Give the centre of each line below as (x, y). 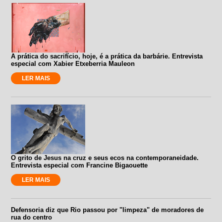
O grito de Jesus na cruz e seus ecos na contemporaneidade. (105, 158)
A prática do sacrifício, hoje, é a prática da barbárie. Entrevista (107, 56)
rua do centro (32, 217)
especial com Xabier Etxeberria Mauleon (73, 63)
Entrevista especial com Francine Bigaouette (80, 165)
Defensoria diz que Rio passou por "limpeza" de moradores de (108, 210)
